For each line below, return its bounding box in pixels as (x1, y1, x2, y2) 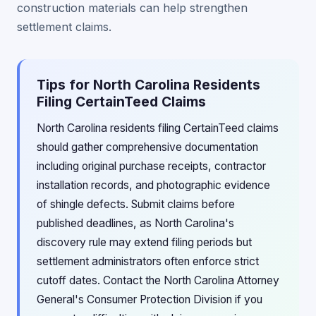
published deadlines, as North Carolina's (37, 217, 234, 230)
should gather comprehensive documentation (37, 140, 258, 154)
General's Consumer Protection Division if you (37, 293, 262, 306)
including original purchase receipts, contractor (37, 159, 266, 173)
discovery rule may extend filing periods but (37, 236, 252, 249)
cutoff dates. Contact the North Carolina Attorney (37, 274, 279, 287)
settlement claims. (17, 20, 111, 34)
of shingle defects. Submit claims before (37, 197, 235, 211)
